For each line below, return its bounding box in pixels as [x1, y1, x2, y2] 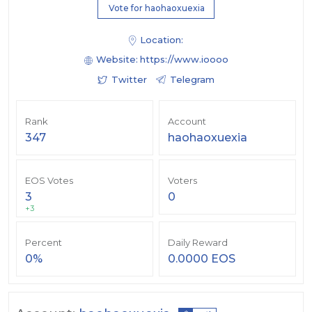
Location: [140, 34, 183, 45]
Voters [168, 175, 197, 187]
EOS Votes [25, 175, 73, 187]
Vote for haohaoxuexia [109, 3, 205, 13]
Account [168, 116, 206, 127]
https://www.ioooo [139, 54, 228, 65]
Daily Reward [168, 237, 228, 249]
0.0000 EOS [168, 252, 235, 266]
